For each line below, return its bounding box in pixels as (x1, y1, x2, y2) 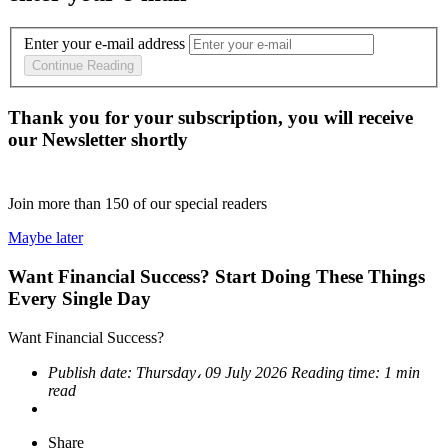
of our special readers (133, 195, 267, 213)
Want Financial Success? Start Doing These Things (8, 265, 425, 287)
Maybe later (8, 229, 83, 247)
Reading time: (291, 363, 384, 381)
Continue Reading (32, 58, 134, 74)
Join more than (8, 195, 105, 213)
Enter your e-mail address (24, 35, 185, 53)
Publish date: (48, 363, 136, 381)
